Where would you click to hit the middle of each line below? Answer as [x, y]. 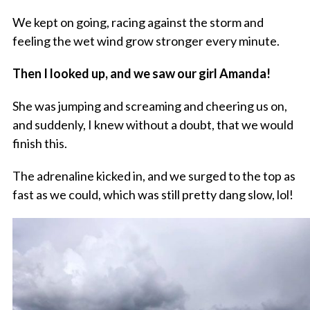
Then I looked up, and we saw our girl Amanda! [141, 74]
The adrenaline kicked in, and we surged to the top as [154, 176]
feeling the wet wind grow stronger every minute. [146, 41]
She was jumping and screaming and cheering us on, [149, 106]
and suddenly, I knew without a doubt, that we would [153, 125]
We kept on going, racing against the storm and [138, 22]
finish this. [39, 144]
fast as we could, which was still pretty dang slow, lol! [153, 195]
